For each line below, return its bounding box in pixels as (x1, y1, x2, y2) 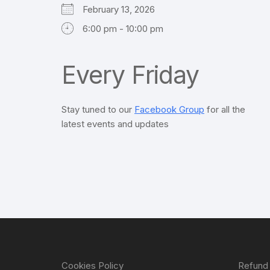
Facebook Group (134, 104, 204, 116)
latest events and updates (61, 118, 169, 130)
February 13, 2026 (83, 4, 165, 16)
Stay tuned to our (61, 104, 134, 116)
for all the (204, 104, 245, 116)
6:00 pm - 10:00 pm (83, 23, 163, 35)
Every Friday (61, 60, 199, 90)
